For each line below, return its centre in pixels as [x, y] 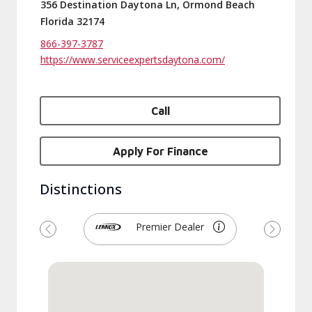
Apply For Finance [160, 151]
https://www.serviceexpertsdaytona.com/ [133, 60]
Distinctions [81, 189]
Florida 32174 [72, 21]
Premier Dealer [170, 227]
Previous [70, 236]
